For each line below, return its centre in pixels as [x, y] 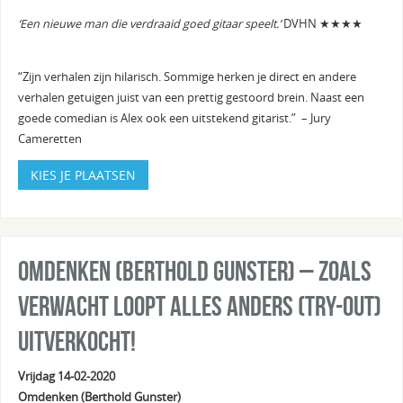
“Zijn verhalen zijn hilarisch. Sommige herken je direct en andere [187, 76]
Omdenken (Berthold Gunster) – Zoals [194, 272]
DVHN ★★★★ [321, 24]
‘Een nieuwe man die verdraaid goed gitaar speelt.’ [149, 24]
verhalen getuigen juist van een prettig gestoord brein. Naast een [191, 97]
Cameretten [49, 139]
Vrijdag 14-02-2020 [66, 377]
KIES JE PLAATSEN [83, 175]
